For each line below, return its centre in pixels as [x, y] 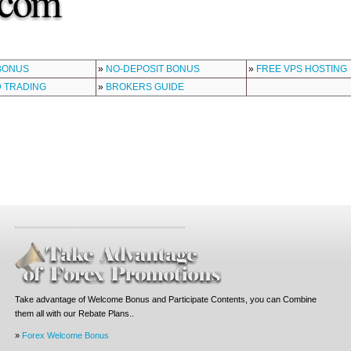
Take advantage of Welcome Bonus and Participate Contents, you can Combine [165, 299]
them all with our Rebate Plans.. [74, 313]
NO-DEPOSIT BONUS [153, 69]
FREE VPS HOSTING [302, 69]
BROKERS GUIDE [145, 87]
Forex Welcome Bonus [65, 335]
